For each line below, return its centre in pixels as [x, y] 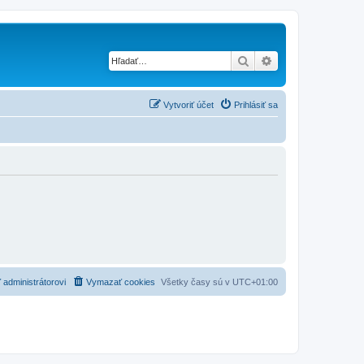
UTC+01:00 [255, 282]
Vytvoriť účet [188, 104]
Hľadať [267, 60]
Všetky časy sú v [197, 282]
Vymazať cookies [121, 282]
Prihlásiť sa [256, 104]
